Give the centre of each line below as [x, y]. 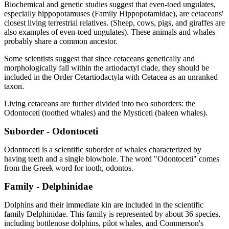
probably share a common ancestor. [61, 41]
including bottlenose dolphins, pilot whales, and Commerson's [104, 223]
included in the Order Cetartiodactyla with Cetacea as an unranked [111, 77]
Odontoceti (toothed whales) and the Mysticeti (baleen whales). [106, 113]
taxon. [14, 86]
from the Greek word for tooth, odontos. [69, 168]
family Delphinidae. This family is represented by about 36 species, [112, 214]
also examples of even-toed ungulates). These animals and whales [110, 32]
